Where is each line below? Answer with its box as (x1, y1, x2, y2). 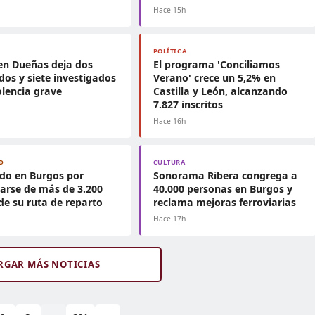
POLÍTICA (153, 46, 187, 56)
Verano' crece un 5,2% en (153, 71, 276, 84)
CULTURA (153, 157, 186, 167)
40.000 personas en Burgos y (153, 182, 292, 195)
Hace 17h (153, 214, 186, 224)
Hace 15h (153, 5, 186, 15)
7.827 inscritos (153, 98, 223, 111)
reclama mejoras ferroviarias (153, 195, 296, 209)
